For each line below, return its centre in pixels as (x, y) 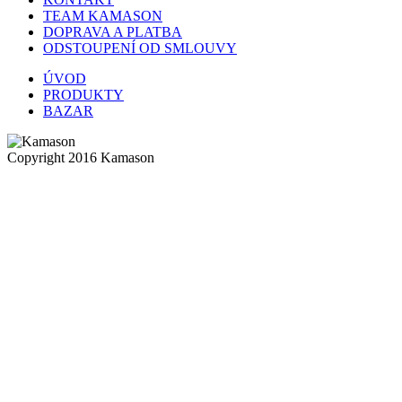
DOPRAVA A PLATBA (113, 31)
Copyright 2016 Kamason (81, 157)
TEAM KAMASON (103, 15)
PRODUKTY (83, 94)
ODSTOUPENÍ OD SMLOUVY (140, 48)
